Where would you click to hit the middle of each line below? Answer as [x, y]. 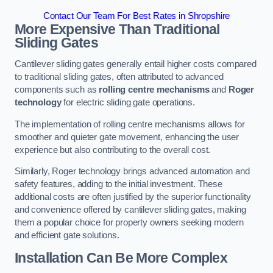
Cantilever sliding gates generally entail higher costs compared [136, 64]
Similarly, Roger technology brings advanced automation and [132, 172]
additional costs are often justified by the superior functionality [133, 197]
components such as [57, 90]
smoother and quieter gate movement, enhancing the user [127, 137]
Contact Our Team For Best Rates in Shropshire [136, 16]
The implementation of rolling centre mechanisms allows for [130, 124]
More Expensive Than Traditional [117, 29]
